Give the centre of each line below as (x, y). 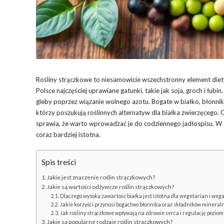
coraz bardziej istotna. (68, 134)
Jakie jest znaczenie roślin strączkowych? (101, 177)
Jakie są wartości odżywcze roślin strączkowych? (111, 186)
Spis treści (59, 162)
